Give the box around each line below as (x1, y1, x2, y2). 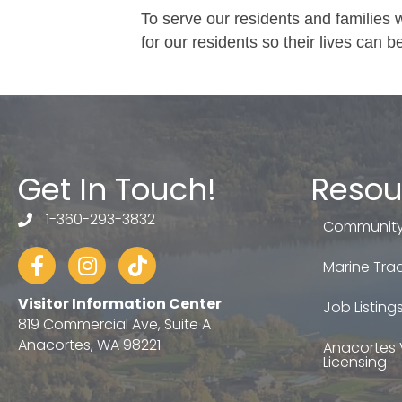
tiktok (118, 245, 153, 267)
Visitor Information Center (18, 293, 222, 314)
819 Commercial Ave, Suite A (18, 313, 211, 335)
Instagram (67, 245, 139, 267)
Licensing (323, 351, 387, 372)
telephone (17, 211, 90, 232)
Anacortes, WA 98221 (18, 334, 161, 355)
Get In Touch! (18, 167, 216, 211)
